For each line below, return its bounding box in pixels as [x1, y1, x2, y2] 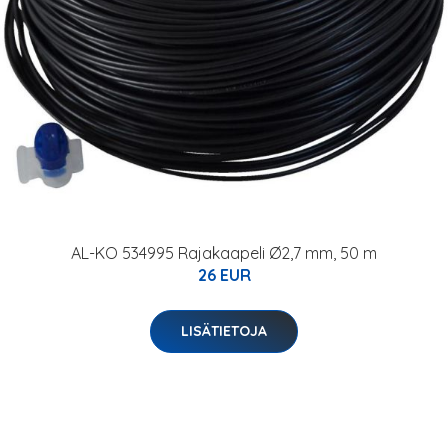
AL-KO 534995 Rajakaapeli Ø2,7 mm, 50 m [71, 243, 377, 263]
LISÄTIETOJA [181, 322, 267, 340]
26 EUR [197, 265, 251, 285]
